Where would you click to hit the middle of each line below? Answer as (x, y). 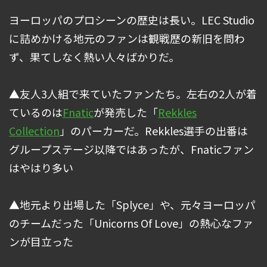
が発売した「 (126, 112)
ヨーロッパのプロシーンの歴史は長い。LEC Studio (132, 20)
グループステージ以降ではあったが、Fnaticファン (131, 149)
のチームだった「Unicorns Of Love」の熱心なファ (131, 223)
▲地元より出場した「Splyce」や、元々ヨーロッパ (132, 205)
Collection (34, 131)
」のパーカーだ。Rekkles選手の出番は (154, 131)
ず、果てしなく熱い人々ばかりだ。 (94, 57)
